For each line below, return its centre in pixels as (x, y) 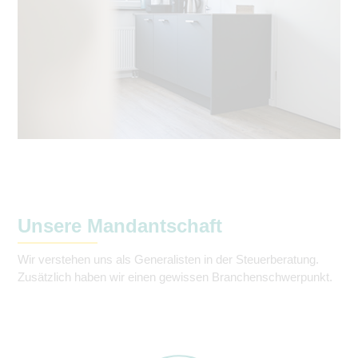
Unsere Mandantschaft (120, 226)
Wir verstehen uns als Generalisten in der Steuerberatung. (168, 260)
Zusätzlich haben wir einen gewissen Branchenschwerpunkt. (175, 277)
